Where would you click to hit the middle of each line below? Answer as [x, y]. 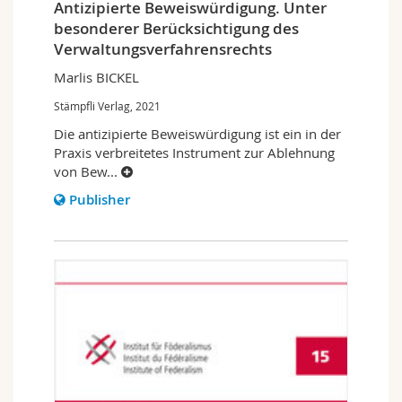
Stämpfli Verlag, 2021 [107, 105]
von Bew [80, 171]
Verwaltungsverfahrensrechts [163, 48]
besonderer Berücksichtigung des [176, 28]
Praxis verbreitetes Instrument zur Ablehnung [194, 152]
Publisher [100, 199]
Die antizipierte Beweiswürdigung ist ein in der [197, 133]
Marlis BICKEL [96, 77]
